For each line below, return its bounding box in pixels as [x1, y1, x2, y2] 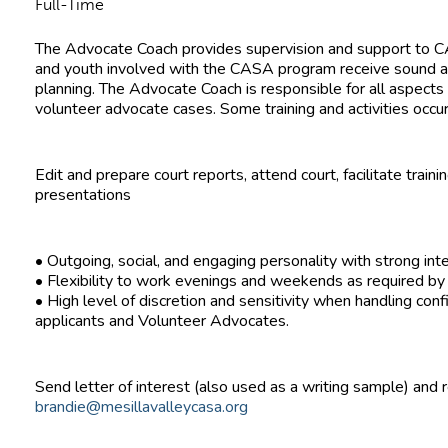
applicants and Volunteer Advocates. [35, 310, 289, 332]
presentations [35, 184, 131, 206]
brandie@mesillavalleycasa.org [35, 396, 248, 418]
